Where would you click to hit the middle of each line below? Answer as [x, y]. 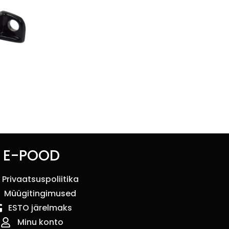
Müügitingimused [40, 194]
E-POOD [31, 156]
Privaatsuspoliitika [40, 179]
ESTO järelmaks [40, 208]
